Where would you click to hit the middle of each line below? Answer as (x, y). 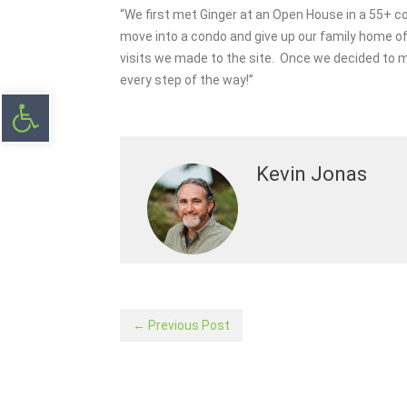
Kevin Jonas (312, 174)
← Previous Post (181, 325)
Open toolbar (54, 103)
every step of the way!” (187, 80)
